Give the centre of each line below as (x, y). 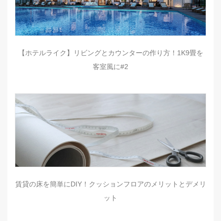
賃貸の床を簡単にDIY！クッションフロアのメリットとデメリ (110, 184)
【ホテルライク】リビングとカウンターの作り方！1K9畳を (110, 53)
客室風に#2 (110, 66)
